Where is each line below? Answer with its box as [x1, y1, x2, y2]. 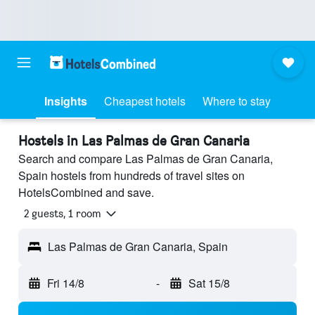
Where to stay [202, 93, 271, 109]
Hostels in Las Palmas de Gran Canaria [18, 132, 250, 149]
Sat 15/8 [188, 275, 230, 292]
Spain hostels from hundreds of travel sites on [18, 167, 245, 184]
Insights [44, 93, 87, 109]
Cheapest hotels [104, 93, 186, 109]
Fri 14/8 [47, 275, 84, 292]
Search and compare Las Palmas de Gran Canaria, [18, 150, 273, 167]
